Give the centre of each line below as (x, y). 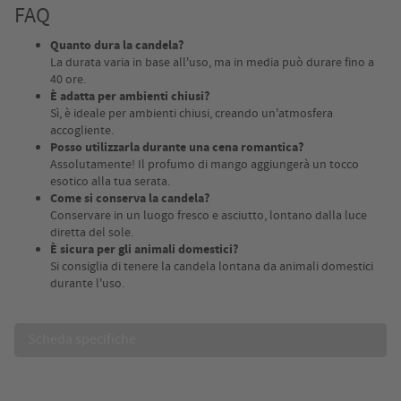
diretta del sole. (92, 232)
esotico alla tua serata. (110, 181)
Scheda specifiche (82, 340)
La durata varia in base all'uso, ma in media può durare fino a (212, 62)
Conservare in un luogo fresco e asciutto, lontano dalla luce (209, 215)
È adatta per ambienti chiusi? (130, 97)
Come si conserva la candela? (130, 199)
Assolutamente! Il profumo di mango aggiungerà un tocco (205, 164)
